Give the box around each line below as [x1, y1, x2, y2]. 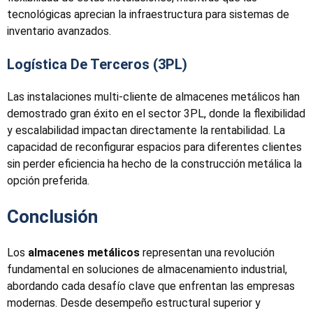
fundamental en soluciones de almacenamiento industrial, [7, 262, 287, 276]
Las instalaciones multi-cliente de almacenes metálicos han [7, 89, 300, 103]
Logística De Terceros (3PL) [7, 55, 187, 73]
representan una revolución [140, 245, 275, 259]
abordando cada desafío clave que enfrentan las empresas [7, 279, 295, 293]
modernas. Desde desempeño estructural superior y [7, 296, 261, 310]
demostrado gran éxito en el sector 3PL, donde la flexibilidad [7, 106, 305, 120]
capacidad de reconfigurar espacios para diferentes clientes [7, 140, 302, 154]
